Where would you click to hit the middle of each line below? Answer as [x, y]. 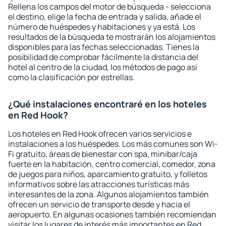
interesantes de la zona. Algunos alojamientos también [108, 194]
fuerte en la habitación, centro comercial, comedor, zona [112, 164]
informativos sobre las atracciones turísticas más [99, 184]
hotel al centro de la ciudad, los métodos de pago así [103, 67]
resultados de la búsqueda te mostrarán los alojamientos [112, 37]
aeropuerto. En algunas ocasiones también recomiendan [112, 214]
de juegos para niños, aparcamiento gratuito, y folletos [108, 174]
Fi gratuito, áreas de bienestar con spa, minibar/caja [103, 154]
